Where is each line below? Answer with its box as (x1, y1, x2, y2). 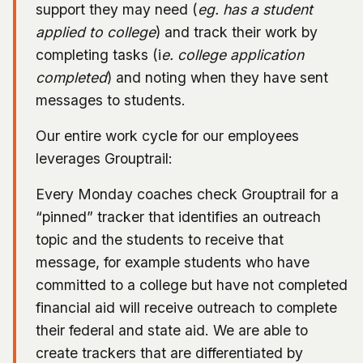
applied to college (36, 23, 156, 41)
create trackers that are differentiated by (36, 344, 303, 361)
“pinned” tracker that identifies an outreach (36, 207, 321, 225)
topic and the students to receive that (36, 230, 284, 248)
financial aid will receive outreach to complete (36, 298, 337, 316)
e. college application (161, 45, 304, 63)
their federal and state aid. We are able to (36, 321, 308, 339)
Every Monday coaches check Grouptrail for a (36, 185, 339, 203)
